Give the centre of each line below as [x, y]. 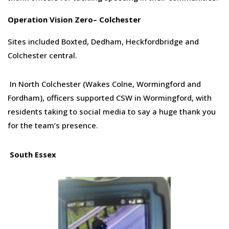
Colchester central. [42, 55]
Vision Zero [70, 19]
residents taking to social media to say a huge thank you [112, 112]
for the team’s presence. [53, 125]
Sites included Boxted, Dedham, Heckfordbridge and [103, 41]
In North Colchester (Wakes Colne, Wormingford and [105, 84]
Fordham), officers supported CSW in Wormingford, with [110, 98]
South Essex [33, 155]
